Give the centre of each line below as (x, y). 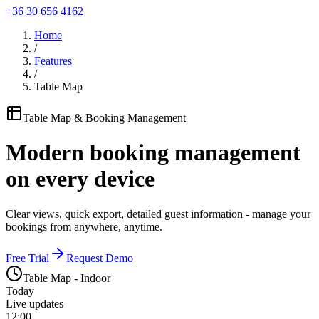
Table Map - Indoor (67, 278)
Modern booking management (153, 153)
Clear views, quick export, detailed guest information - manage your (158, 214)
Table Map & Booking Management (104, 118)
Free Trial (27, 258)
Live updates (35, 303)
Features (53, 61)
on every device (80, 179)
